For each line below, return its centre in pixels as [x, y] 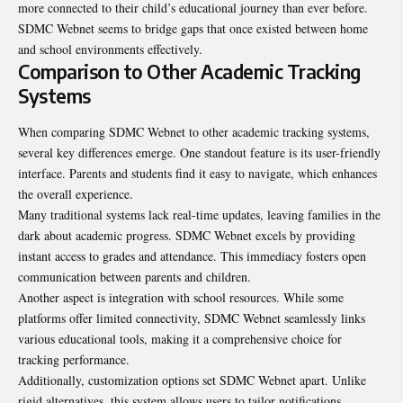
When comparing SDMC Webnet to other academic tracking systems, [194, 131]
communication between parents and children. [134, 276]
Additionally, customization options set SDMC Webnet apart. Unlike [192, 380]
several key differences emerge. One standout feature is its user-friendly [199, 152]
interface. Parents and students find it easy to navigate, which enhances [197, 173]
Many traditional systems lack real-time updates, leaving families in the [199, 214]
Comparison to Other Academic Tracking [189, 72]
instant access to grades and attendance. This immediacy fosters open [192, 255]
